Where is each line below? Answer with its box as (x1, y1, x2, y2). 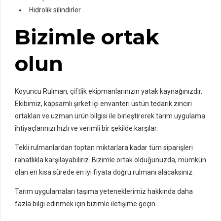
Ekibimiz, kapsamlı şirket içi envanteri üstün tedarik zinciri (15, 99, 192, 108)
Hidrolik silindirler (29, 5, 81, 14)
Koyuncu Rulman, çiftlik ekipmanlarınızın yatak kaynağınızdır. (15, 87, 202, 95)
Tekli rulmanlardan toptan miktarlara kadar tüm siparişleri (15, 143, 193, 151)
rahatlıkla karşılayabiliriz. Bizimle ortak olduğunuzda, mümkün (15, 155, 206, 164)
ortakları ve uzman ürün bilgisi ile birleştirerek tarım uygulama (15, 111, 205, 120)
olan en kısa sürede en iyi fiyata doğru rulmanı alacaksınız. (15, 168, 194, 176)
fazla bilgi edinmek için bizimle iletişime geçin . (15, 199, 158, 208)
